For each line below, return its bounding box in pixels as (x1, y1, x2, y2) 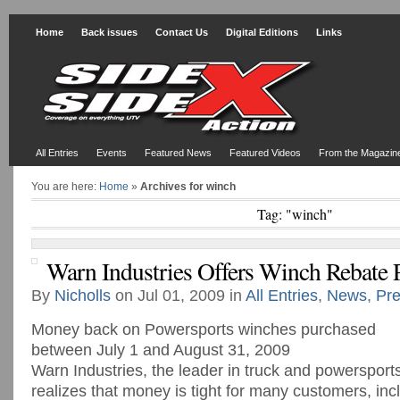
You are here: (31, 180, 99, 193)
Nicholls (54, 287, 111, 304)
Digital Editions (226, 27, 298, 37)
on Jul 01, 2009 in (111, 287, 246, 304)
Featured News (145, 147, 212, 158)
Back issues (81, 27, 137, 37)
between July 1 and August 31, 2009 (31, 341, 290, 359)
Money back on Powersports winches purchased (31, 321, 376, 338)
